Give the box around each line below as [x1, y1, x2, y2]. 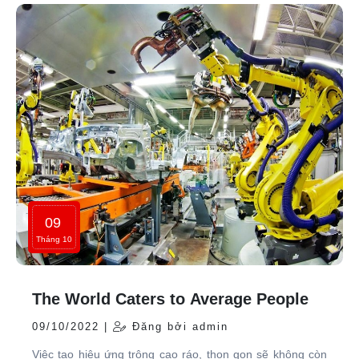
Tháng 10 [36, 235, 72, 244]
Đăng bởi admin [127, 321, 228, 333]
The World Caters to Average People [32, 290, 309, 309]
